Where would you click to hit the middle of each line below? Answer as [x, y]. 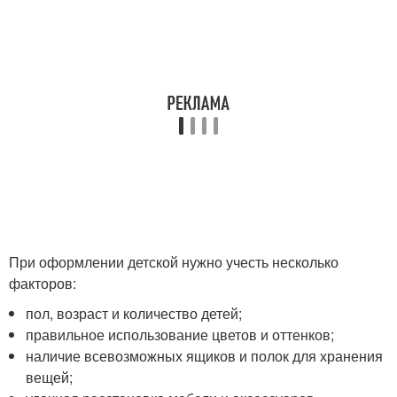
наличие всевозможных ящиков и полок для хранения [205, 355]
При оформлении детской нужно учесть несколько [174, 261]
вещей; [50, 377]
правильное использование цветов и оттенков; [180, 334]
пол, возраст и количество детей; [134, 313]
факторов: [43, 283]
